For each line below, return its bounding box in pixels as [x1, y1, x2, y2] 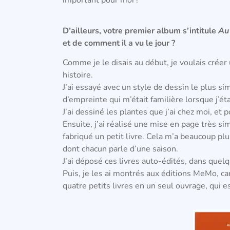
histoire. [63, 69, 95, 81]
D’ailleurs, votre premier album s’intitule [63, 25, 218, 36]
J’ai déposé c [63, 156, 108, 167]
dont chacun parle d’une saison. [63, 143, 180, 155]
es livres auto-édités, [108, 156, 189, 167]
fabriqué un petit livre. [63, 131, 146, 143]
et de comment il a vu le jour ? [63, 37, 175, 49]
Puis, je [63, 168, 89, 180]
